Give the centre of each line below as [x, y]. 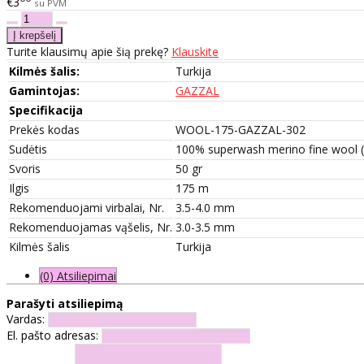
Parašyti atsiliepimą [65, 303]
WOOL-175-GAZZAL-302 [240, 129]
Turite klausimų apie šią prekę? [89, 51]
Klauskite [195, 51]
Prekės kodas [44, 129]
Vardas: [26, 318]
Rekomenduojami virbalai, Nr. [87, 207]
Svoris [25, 168]
